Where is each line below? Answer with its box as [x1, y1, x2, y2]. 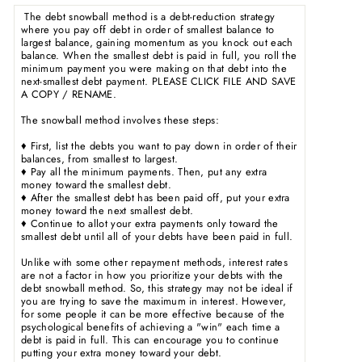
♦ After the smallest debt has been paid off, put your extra [21, 189, 290, 205]
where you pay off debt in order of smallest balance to [21, 21, 275, 37]
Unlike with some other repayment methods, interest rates [21, 254, 288, 270]
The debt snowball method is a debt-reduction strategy [21, 8, 276, 24]
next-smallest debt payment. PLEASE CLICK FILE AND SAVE [21, 73, 297, 89]
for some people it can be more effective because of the [21, 305, 285, 322]
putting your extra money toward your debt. [21, 344, 222, 360]
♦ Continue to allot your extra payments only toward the [21, 215, 279, 231]
